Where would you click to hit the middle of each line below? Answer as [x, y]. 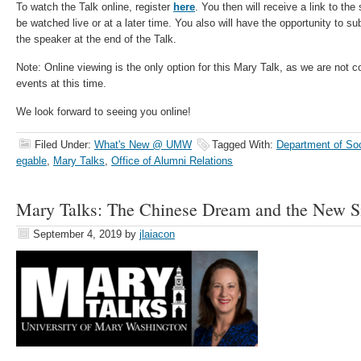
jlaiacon [157, 234]
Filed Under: [64, 145]
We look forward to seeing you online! [104, 112]
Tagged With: [244, 145]
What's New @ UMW [143, 145]
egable [31, 161]
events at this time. [61, 83]
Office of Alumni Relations [172, 161]
